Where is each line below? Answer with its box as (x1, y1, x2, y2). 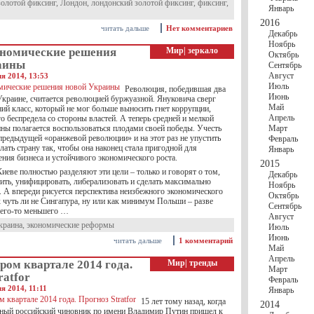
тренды (189, 258, 217, 268)
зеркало (188, 46, 218, 55)
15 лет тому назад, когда (141, 296, 226, 306)
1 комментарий (179, 236, 233, 245)
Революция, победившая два (125, 84, 226, 94)
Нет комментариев (166, 24, 233, 32)
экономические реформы (27, 220, 114, 230)
